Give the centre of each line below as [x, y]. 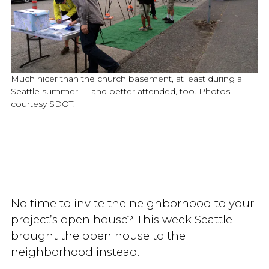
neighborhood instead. [75, 252]
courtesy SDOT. [43, 104]
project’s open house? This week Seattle [121, 219]
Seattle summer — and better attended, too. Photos [120, 92]
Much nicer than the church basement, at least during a [126, 79]
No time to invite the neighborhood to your [132, 203]
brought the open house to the [98, 235]
